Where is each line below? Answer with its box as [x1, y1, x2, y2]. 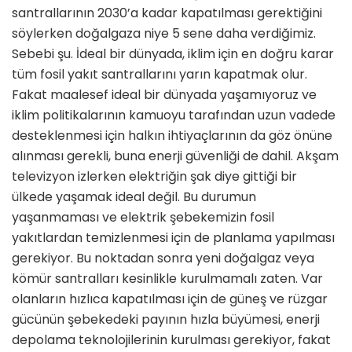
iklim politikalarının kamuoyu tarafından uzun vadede [12, 106, 335, 125]
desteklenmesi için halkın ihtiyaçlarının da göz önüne [12, 126, 332, 145]
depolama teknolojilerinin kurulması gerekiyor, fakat [12, 331, 331, 350]
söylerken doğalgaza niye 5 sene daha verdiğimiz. [12, 24, 316, 43]
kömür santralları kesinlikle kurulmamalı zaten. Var [12, 269, 323, 288]
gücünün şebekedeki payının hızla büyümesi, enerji [12, 310, 320, 329]
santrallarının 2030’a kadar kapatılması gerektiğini [12, 4, 322, 23]
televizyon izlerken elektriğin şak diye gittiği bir [12, 167, 297, 186]
